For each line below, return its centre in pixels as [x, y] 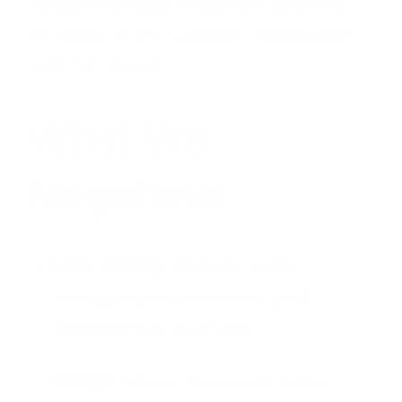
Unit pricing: [111, 266]
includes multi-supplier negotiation [192, 34]
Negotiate [124, 193]
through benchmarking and [181, 297]
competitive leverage [153, 328]
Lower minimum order [223, 381]
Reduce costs [234, 266]
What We [118, 138]
